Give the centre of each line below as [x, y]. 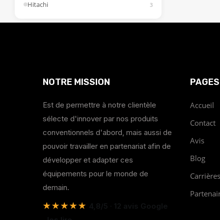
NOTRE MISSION [76, 82]
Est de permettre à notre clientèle [99, 105]
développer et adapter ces [88, 160]
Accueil [202, 105]
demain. [56, 187]
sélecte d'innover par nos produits [100, 118]
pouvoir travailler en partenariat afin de [107, 146]
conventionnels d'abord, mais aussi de [107, 132]
